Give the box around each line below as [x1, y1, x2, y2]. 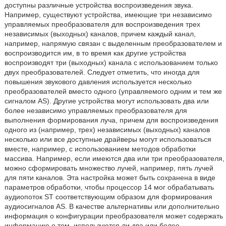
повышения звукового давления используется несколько [4, 78, 192, 86]
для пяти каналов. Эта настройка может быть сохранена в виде [4, 174, 215, 182]
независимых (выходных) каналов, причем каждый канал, [4, 30, 196, 38]
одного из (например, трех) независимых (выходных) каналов [4, 126, 210, 134]
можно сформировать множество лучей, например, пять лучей [4, 164, 213, 172]
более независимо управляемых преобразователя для [4, 106, 187, 115]
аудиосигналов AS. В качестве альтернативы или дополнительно [4, 202, 219, 210]
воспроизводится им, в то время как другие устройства [4, 49, 186, 57]
